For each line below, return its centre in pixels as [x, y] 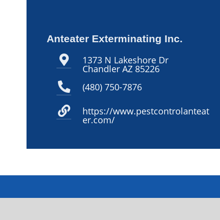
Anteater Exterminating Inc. [115, 38]
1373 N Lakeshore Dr [126, 60]
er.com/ [99, 120]
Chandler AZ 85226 [121, 69]
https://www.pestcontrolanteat [146, 111]
